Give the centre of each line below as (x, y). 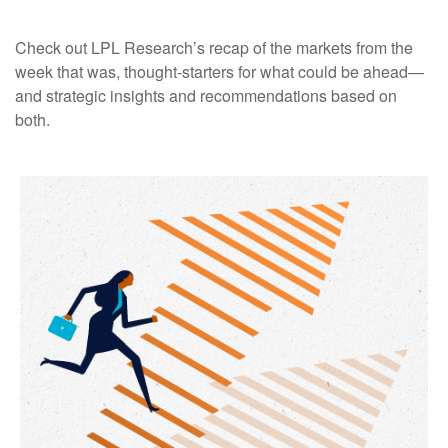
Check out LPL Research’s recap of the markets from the (214, 47)
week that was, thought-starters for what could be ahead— (219, 71)
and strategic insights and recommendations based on (206, 95)
